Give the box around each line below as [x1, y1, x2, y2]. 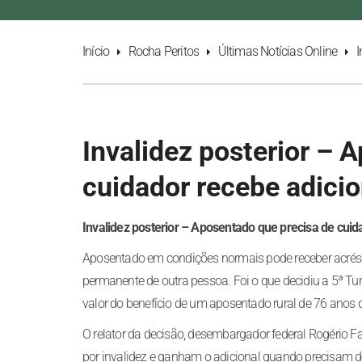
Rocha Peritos [128, 44, 200, 59]
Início [82, 44, 110, 59]
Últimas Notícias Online [217, 44, 338, 59]
